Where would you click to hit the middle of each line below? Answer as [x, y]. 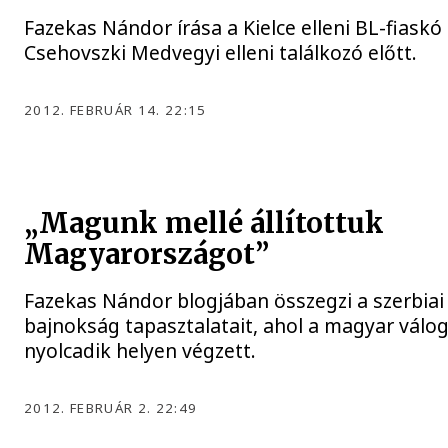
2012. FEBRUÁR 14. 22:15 [115, 109]
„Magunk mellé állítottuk [204, 224]
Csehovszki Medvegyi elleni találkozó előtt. [221, 52]
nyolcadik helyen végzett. [140, 351]
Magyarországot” [147, 255]
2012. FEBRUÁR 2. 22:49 [111, 408]
